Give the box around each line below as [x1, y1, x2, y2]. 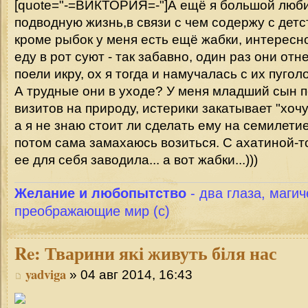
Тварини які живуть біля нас [41, 240, 277, 267]
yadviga [25, 264, 66, 283]
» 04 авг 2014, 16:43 [66, 267, 192, 282]
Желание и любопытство [14, 185, 186, 201]
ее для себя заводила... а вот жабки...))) [14, 153, 258, 168]
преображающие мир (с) [14, 203, 170, 219]
